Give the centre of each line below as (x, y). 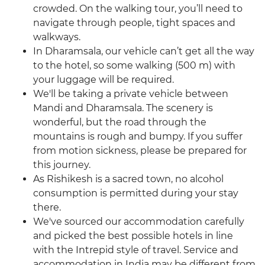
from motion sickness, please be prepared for (140, 151)
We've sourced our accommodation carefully (139, 222)
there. (47, 208)
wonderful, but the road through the (120, 122)
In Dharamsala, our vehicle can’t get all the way (144, 51)
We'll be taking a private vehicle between (131, 94)
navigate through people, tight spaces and (134, 23)
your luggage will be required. (104, 80)
